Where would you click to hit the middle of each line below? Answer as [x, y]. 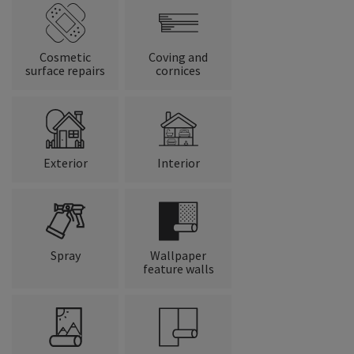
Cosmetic [65, 56]
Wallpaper [178, 255]
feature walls [178, 268]
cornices [178, 70]
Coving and [178, 56]
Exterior [65, 162]
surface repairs [65, 70]
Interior [178, 162]
